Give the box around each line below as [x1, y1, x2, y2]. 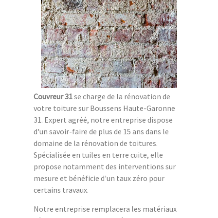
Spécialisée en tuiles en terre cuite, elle [34, 149, 163, 160]
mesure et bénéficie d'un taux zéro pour [34, 173, 164, 183]
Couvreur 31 [34, 91, 73, 101]
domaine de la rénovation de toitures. [34, 138, 158, 148]
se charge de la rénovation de [73, 91, 170, 101]
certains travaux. [34, 184, 89, 195]
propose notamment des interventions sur [34, 161, 176, 171]
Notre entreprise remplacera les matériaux [34, 203, 177, 214]
